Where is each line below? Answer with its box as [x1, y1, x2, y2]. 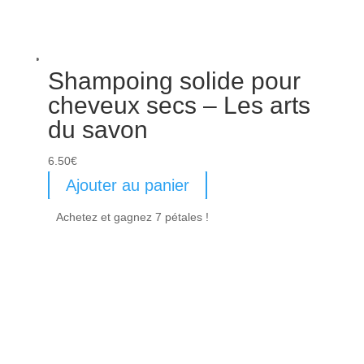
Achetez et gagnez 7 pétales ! [55, 210, 209, 224]
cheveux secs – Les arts [47, 92, 310, 119]
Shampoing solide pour [47, 67, 301, 95]
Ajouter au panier [65, 176, 189, 195]
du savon [47, 116, 148, 144]
